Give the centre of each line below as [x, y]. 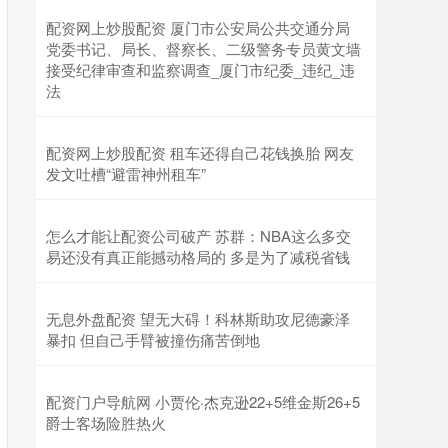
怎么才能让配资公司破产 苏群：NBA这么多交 [198, 235]
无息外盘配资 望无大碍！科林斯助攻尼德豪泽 [198, 318]
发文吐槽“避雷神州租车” [126, 173]
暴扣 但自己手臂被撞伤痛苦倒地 [153, 339]
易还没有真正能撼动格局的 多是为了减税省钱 [198, 256]
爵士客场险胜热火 [106, 422]
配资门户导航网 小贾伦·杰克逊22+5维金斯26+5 [203, 401]
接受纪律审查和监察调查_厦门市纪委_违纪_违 [200, 69]
